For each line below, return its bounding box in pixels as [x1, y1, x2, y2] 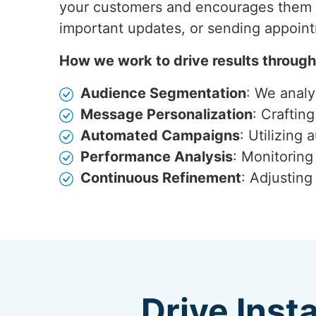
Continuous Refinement [80, 169, 241, 186]
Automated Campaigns [80, 127, 240, 144]
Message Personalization [80, 106, 253, 123]
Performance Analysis [80, 148, 233, 165]
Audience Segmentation [80, 85, 246, 102]
